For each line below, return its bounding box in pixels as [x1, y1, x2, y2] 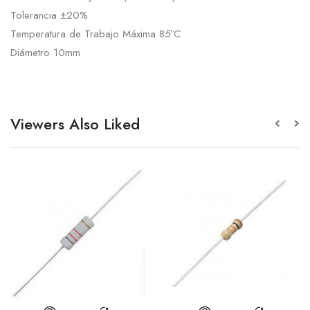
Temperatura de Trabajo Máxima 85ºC [10, 26, 181, 42]
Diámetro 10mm [10, 45, 80, 61]
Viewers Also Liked [10, 113, 140, 136]
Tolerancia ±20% [10, 8, 88, 24]
